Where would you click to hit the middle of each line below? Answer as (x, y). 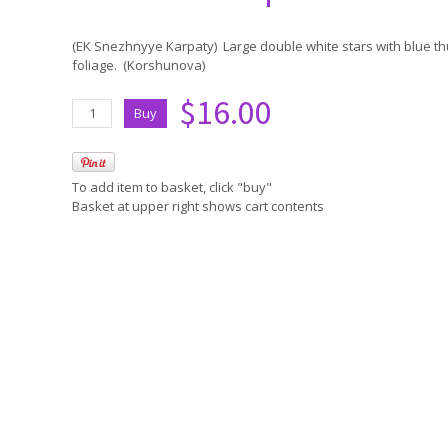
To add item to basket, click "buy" (172, 187)
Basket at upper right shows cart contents (198, 206)
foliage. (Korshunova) (138, 65)
